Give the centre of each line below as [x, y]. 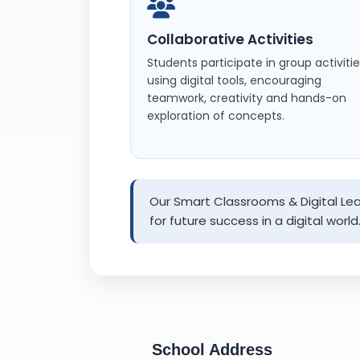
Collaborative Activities [230, 39]
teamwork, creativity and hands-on [247, 98]
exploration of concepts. [216, 115]
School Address [212, 349]
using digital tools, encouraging [234, 80]
